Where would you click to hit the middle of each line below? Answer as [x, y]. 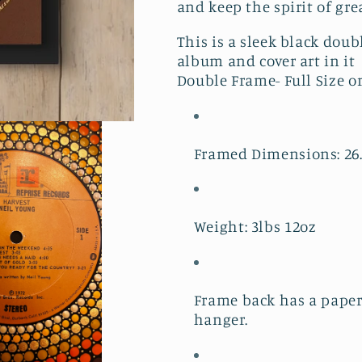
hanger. [221, 319]
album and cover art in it [266, 60]
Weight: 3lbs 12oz [257, 226]
